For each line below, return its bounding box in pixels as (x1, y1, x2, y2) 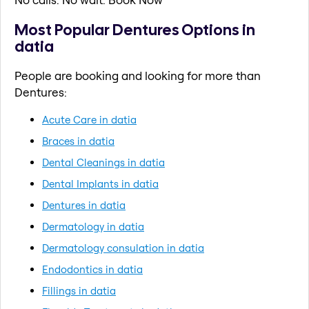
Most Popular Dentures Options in (14, 19, 255, 40)
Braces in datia (42, 134, 114, 148)
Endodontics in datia (42, 262, 143, 276)
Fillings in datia (42, 283, 116, 297)
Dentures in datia (42, 198, 126, 212)
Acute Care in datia (42, 112, 137, 126)
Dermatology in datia (42, 219, 144, 233)
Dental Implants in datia (42, 177, 159, 190)
